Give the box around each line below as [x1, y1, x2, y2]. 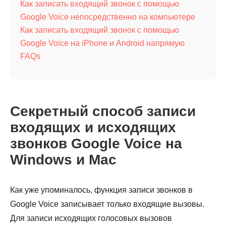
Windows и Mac [10, 152, 117, 167]
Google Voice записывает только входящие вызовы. [10, 200, 204, 208]
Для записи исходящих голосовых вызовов [10, 214, 172, 222]
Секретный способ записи [10, 103, 196, 119]
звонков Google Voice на [10, 136, 182, 151]
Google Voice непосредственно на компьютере [20, 13, 195, 21]
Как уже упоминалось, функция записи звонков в [10, 186, 193, 194]
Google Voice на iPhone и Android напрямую [20, 39, 185, 47]
